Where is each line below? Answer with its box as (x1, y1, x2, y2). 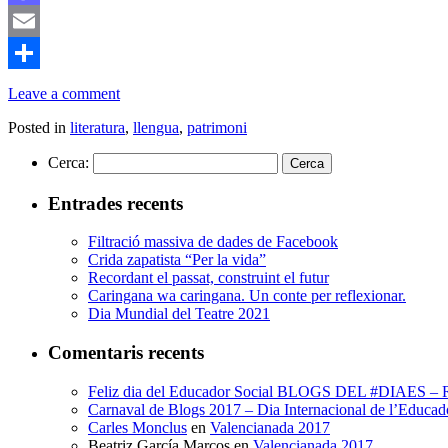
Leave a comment (8, 85, 120, 103)
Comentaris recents (48, 342, 204, 364)
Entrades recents (48, 192, 183, 214)
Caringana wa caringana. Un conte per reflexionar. (88, 287, 406, 305)
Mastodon (8, 12, 71, 30)
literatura (70, 119, 125, 137)
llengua (133, 119, 179, 137)
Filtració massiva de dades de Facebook (88, 233, 338, 251)
